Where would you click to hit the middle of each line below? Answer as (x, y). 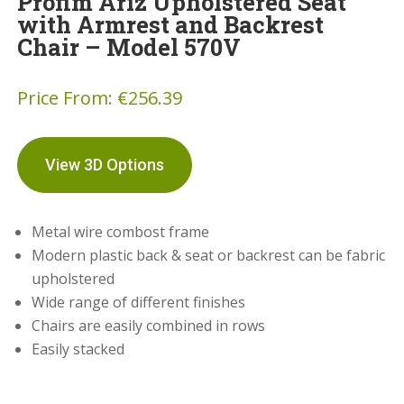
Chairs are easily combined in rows (149, 326)
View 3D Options (105, 165)
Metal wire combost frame (121, 232)
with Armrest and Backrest (171, 24)
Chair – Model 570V (129, 47)
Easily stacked (78, 349)
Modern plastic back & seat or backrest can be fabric (209, 255)
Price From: (68, 98)
